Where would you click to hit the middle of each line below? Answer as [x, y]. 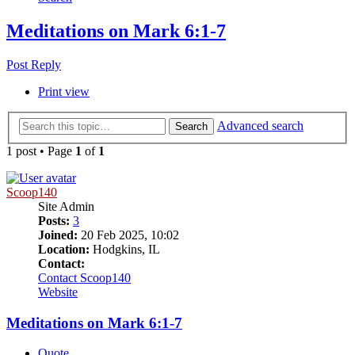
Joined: [58, 235]
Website [58, 292]
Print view [64, 92]
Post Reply [34, 65]
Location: [64, 249]
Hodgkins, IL [125, 249]
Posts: [54, 220]
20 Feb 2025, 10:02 [128, 235]
